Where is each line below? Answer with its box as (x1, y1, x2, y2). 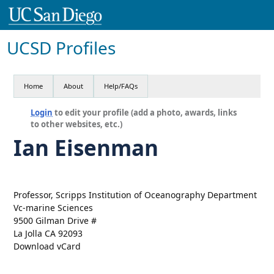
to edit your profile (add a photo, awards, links (53, 106, 237, 118)
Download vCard (13, 240, 81, 252)
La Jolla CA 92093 (13, 227, 83, 239)
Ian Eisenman (13, 133, 159, 162)
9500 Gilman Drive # (13, 214, 97, 226)
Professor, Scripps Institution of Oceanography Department (13, 188, 257, 201)
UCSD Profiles (7, 35, 116, 59)
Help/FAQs (104, 81, 138, 91)
